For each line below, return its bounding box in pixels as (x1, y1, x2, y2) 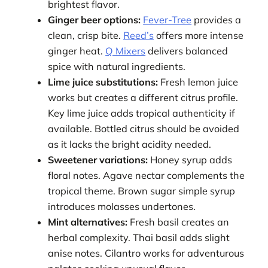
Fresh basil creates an (127, 215, 230, 228)
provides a (191, 13, 242, 26)
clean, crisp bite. (48, 29, 124, 41)
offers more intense (154, 29, 244, 41)
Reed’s (123, 29, 154, 41)
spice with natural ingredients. (48, 60, 186, 72)
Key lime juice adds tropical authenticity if (48, 106, 236, 119)
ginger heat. (48, 44, 106, 57)
